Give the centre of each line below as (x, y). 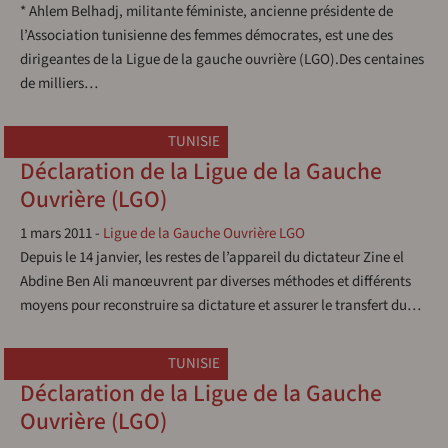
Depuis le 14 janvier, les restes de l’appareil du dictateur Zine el (212, 257)
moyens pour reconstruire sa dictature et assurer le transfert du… (220, 305)
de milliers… (59, 83)
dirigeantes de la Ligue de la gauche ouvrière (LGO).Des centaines (222, 59)
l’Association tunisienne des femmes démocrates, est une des (206, 35)
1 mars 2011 (56, 233)
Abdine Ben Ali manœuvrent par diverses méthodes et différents (215, 281)
